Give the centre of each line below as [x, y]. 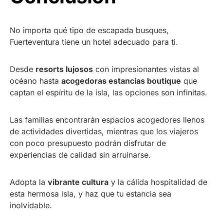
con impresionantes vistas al [146, 69]
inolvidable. [31, 205]
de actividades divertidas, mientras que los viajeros [104, 131]
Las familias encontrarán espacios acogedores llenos [107, 119]
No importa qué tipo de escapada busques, [89, 30]
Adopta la [29, 182]
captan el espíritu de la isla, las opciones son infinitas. [109, 92]
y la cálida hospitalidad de [158, 182]
